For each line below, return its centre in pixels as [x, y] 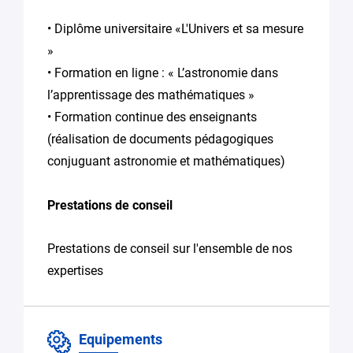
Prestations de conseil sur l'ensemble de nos [170, 249]
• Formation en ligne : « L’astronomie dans [163, 73]
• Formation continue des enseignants [152, 117]
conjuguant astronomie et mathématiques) [166, 161]
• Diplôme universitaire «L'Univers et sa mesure [175, 29]
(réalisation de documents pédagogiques [160, 139]
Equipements [121, 339]
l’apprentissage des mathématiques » [151, 95]
